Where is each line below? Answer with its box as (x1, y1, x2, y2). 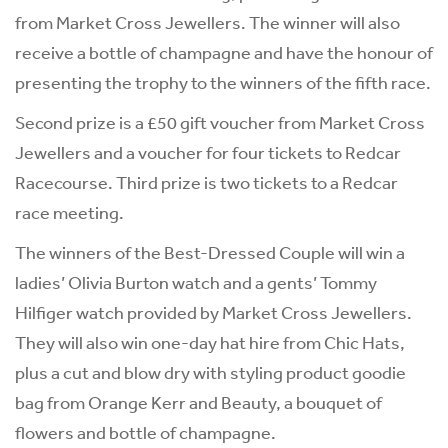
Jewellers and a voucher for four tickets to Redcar (15, 141, 401, 164)
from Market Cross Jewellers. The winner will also (15, 11, 400, 34)
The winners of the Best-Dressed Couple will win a (15, 241, 405, 264)
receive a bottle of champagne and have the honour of (15, 41, 433, 64)
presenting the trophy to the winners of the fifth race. (15, 71, 431, 94)
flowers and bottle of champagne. (15, 421, 276, 444)
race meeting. (15, 201, 124, 224)
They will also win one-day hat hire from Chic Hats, (15, 331, 405, 354)
